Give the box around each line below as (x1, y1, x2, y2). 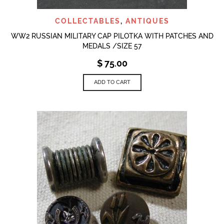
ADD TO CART (93, 78, 130, 85)
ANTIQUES (125, 16, 169, 25)
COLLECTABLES (54, 16, 120, 25)
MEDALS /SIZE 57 (82, 41, 141, 50)
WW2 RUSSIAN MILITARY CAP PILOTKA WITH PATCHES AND (10, 31, 213, 40)
